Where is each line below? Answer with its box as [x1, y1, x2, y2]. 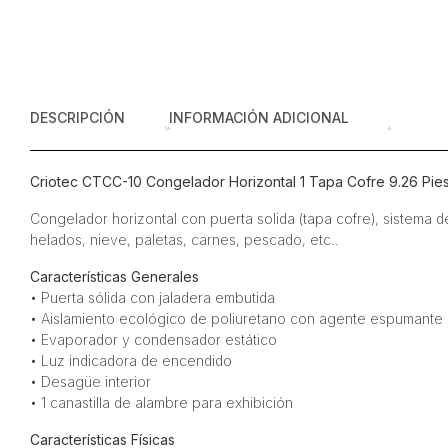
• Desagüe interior [29, 373, 151, 390]
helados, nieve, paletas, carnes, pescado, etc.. [29, 231, 339, 248]
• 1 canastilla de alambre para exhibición [29, 394, 293, 411]
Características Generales [29, 268, 199, 285]
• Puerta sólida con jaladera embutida [29, 289, 275, 306]
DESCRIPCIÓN [29, 109, 125, 126]
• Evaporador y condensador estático [29, 331, 277, 348]
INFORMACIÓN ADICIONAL [168, 109, 349, 126]
